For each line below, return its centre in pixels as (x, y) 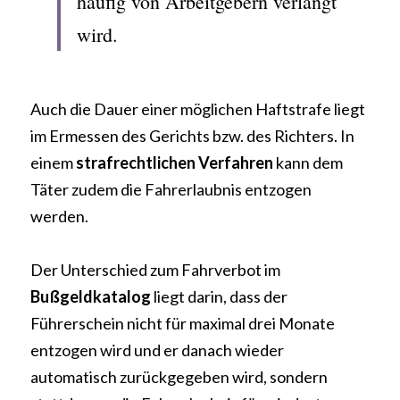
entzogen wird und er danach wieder (157, 350)
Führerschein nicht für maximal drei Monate (183, 323)
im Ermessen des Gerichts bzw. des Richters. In (192, 136)
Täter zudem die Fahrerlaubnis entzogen (171, 189)
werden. (59, 216)
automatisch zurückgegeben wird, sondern (179, 377)
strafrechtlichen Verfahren (175, 162)
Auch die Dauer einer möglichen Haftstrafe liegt (198, 109)
